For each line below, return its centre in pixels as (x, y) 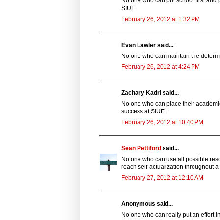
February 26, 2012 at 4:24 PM (161, 67)
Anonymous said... (147, 204)
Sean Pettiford (141, 148)
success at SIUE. (144, 111)
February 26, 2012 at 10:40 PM (162, 122)
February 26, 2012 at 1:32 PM (161, 19)
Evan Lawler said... (147, 45)
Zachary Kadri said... (150, 93)
